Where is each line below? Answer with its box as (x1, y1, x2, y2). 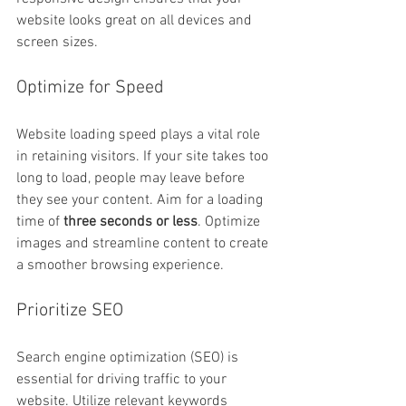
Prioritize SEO (16, 299, 123, 322)
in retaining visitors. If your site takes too (16, 147, 272, 166)
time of (16, 212, 63, 231)
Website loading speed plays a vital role (16, 125, 264, 144)
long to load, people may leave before (16, 169, 248, 188)
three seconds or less (63, 212, 198, 231)
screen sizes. (16, 33, 98, 52)
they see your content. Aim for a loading (16, 190, 266, 209)
